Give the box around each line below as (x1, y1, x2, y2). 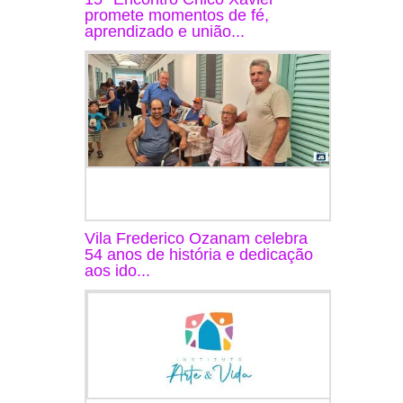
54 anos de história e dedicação (85, 245, 313, 264)
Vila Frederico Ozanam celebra (85, 228, 308, 247)
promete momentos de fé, (85, 5, 269, 24)
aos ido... (85, 261, 150, 280)
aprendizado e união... (85, 22, 245, 40)
